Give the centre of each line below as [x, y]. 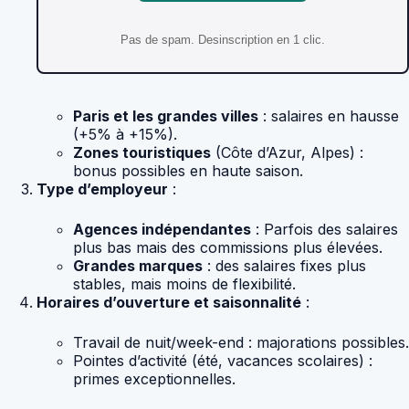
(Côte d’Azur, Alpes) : [287, 153]
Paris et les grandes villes [166, 116]
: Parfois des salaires [325, 230]
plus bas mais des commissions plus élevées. [228, 248]
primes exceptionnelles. [154, 379]
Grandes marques [138, 266]
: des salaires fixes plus [284, 266]
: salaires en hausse [329, 116]
